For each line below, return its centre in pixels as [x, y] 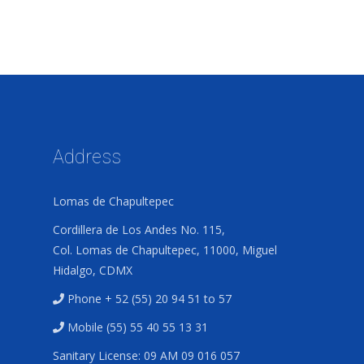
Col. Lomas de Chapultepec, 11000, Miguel [165, 249]
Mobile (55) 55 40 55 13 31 [138, 327]
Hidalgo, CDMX [93, 270]
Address [87, 157]
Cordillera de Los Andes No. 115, [139, 229]
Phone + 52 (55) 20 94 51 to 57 [149, 298]
